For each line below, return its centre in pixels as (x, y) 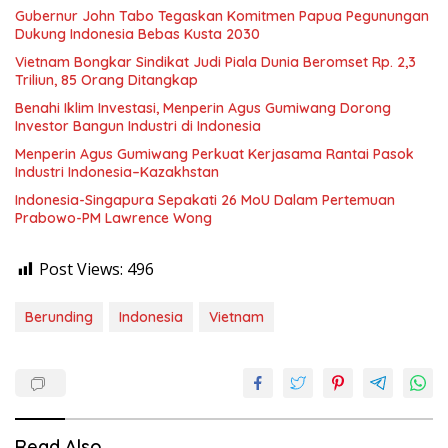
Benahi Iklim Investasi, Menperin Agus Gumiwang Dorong (203, 108)
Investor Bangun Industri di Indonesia (138, 126)
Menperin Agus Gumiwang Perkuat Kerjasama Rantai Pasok (214, 154)
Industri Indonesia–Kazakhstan (117, 172)
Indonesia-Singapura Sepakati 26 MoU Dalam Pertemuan (205, 200)
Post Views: (81, 269)
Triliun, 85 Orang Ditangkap (106, 80)
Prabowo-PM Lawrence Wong (113, 218)
